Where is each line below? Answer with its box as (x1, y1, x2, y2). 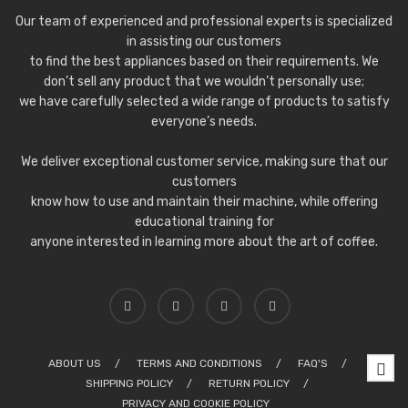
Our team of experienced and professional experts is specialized (15, 14, 393, 29)
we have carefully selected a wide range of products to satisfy (18, 94, 390, 109)
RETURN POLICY (209, 377, 290, 390)
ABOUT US (47, 357, 101, 370)
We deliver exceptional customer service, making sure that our (20, 154, 388, 169)
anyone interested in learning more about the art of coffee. (30, 234, 378, 250)
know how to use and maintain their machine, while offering (30, 194, 378, 209)
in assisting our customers (127, 34, 281, 49)
